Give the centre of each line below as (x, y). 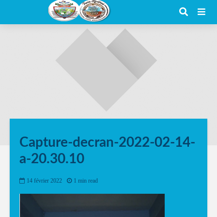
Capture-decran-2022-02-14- (107, 142)
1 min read (86, 181)
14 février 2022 (44, 181)
